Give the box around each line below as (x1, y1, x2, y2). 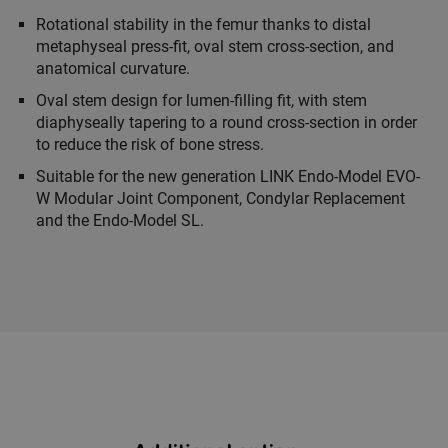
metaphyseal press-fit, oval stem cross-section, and (36, 37, 394, 57)
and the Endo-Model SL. (36, 211, 204, 231)
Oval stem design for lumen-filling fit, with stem (36, 91, 367, 111)
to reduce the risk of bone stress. (36, 135, 264, 155)
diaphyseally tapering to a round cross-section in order (36, 113, 417, 133)
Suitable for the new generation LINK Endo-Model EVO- (36, 167, 420, 187)
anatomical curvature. (36, 59, 190, 79)
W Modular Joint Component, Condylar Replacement (36, 189, 405, 209)
